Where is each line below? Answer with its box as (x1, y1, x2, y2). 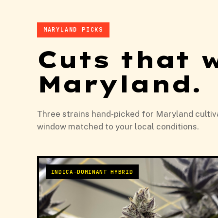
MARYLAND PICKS (43, 26, 103, 34)
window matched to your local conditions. (37, 121, 199, 131)
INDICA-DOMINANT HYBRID (51, 168, 133, 175)
